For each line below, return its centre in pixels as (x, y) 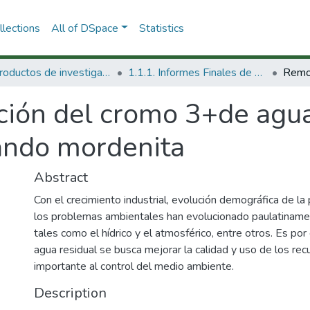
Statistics (161, 28)
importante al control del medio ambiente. (134, 266)
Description (70, 293)
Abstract (61, 177)
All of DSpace (84, 28)
